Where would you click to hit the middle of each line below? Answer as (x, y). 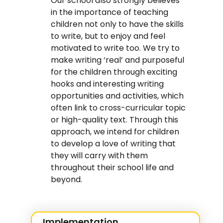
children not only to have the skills (117, 24)
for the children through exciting (114, 72)
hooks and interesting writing (108, 84)
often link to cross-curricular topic (118, 108)
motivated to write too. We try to (115, 48)
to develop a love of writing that (113, 144)
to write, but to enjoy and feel (108, 36)
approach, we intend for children (115, 132)
